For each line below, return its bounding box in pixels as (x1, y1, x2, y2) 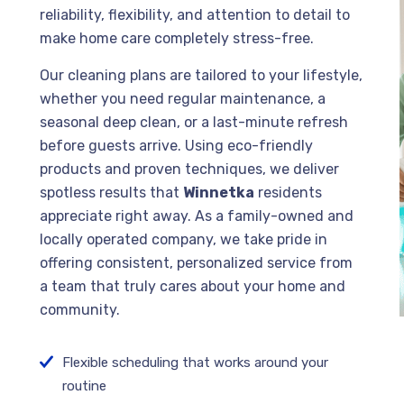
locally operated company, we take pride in (40, 231, 327, 248)
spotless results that (40, 184, 183, 201)
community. (40, 301, 120, 318)
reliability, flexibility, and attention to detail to (40, 6, 350, 23)
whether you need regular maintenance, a (40, 90, 326, 107)
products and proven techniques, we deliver (40, 161, 339, 178)
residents (254, 184, 322, 201)
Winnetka (183, 184, 254, 201)
